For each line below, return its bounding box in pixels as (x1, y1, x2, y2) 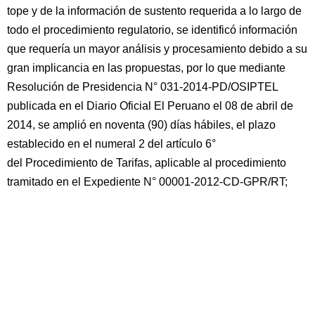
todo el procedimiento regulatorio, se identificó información (7, 24, 297, 36)
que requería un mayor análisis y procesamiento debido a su (7, 43, 307, 55)
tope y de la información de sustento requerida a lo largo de (7, 5, 302, 17)
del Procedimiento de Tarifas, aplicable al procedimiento (7, 157, 286, 169)
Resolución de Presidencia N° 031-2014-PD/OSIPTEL (7, 81, 278, 93)
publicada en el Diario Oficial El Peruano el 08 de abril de (7, 100, 293, 112)
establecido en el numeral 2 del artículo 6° (7, 138, 216, 150)
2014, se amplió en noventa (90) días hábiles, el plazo (7, 119, 276, 131)
